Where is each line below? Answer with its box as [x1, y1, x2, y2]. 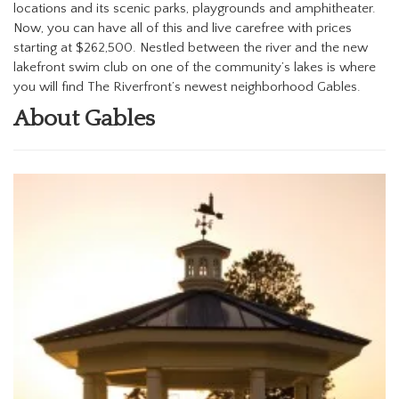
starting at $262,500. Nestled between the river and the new [13, 40, 368, 55]
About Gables [13, 106, 155, 132]
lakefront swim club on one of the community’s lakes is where [13, 60, 376, 75]
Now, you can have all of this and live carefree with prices [13, 20, 352, 36]
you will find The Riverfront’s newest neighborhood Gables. [13, 79, 361, 94]
